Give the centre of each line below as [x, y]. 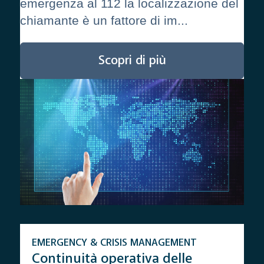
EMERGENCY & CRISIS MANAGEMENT [114, 243]
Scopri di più [132, 60]
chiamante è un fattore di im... [104, 21]
